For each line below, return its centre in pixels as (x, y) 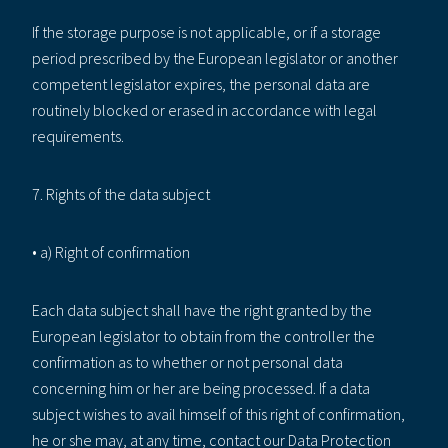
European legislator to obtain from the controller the (203, 335)
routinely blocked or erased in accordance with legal (204, 109)
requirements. (78, 135)
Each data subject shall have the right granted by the (202, 309)
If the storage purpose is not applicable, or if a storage (206, 31)
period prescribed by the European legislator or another (215, 57)
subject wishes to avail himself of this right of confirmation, (218, 413)
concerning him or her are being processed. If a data (201, 387)
